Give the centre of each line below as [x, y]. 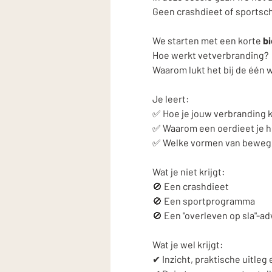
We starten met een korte [207, 41]
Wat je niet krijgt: [189, 172]
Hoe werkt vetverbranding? [210, 55]
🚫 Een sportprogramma [203, 201]
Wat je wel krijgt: [188, 245]
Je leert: [171, 99]
